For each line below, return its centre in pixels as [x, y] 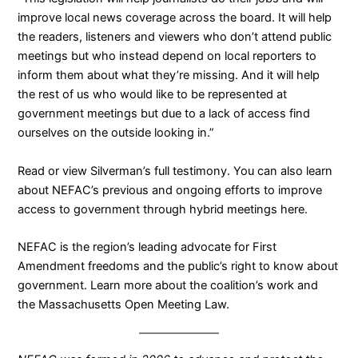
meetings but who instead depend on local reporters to [167, 56]
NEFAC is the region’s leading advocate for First [147, 247]
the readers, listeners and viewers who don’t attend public [175, 37]
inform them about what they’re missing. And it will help [169, 76]
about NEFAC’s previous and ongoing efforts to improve [170, 190]
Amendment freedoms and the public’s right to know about [178, 267]
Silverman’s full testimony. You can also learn [210, 171]
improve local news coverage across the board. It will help [175, 18]
